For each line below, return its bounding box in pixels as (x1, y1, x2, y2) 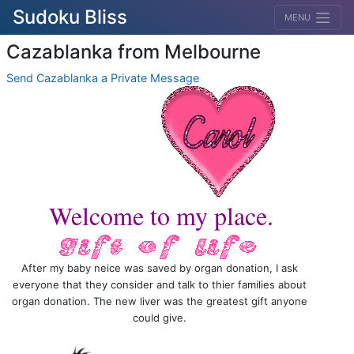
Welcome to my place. (49, 198, 274, 232)
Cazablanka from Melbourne (6, 40, 261, 63)
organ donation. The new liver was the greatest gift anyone (12, 295, 308, 307)
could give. (133, 311, 187, 324)
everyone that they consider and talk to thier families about (13, 278, 307, 291)
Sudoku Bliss (13, 6, 127, 28)
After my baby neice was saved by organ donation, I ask (21, 262, 299, 274)
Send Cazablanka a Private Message (6, 71, 199, 85)
